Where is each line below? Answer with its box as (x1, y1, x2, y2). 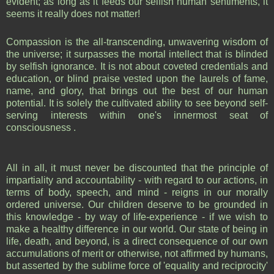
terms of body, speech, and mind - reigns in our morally (6, 187, 268, 198)
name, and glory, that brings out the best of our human (6, 85, 268, 96)
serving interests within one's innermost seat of (6, 109, 268, 120)
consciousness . (6, 122, 78, 133)
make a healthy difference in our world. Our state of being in (6, 223, 268, 234)
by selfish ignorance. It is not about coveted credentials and (6, 61, 268, 72)
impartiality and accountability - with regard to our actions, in (6, 174, 268, 185)
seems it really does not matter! (6, 8, 143, 19)
